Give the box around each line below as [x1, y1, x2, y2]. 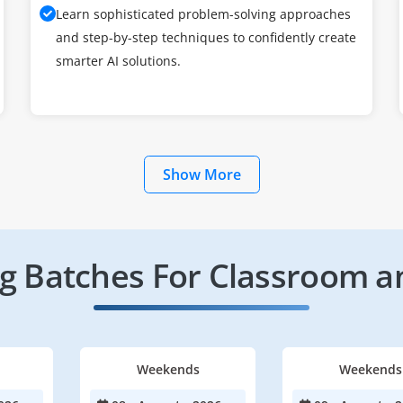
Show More [162, 165, 241, 184]
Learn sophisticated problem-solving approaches [56, 5, 351, 22]
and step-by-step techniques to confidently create [56, 29, 356, 46]
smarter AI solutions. [56, 52, 181, 69]
